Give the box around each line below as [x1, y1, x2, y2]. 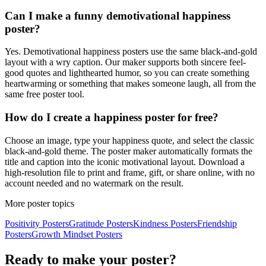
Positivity [5, 218, 40, 229]
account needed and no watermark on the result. [5, 178, 183, 188]
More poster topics [5, 198, 74, 208]
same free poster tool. [5, 89, 84, 100]
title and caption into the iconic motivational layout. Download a [5, 156, 245, 167]
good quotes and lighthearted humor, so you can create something [5, 68, 249, 78]
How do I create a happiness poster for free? [5, 111, 218, 124]
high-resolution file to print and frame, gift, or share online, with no [5, 167, 255, 178]
